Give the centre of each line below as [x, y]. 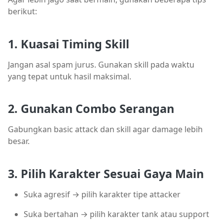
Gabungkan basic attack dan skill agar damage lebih [105, 129]
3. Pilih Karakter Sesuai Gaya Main [106, 173]
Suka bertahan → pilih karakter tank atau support [116, 214]
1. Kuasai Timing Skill [69, 44]
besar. [19, 141]
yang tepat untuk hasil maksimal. [70, 76]
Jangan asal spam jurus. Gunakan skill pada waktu [101, 64]
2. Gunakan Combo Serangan [91, 109]
